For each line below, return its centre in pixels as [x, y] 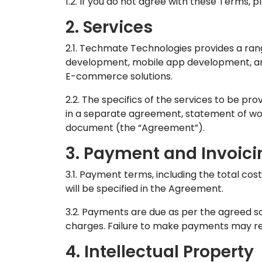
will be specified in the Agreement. [144, 189]
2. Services [109, 27]
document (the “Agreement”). [135, 128]
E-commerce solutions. [119, 76]
